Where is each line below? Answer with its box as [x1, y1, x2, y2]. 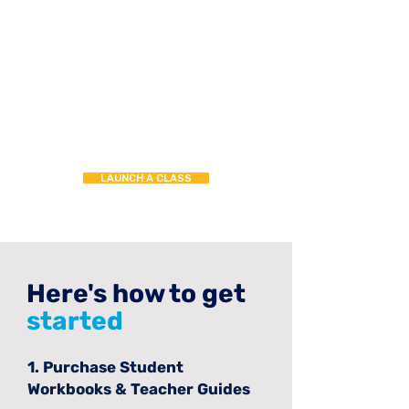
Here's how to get [26, 278, 246, 309]
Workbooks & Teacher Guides [27, 380, 250, 398]
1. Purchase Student [27, 358, 184, 376]
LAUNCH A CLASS [100, 172, 192, 184]
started [26, 306, 123, 336]
